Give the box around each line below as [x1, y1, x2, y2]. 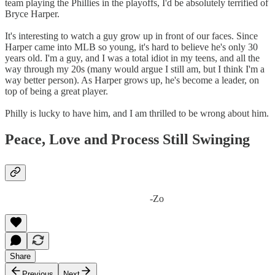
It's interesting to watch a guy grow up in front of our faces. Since [5, 30, 258, 41]
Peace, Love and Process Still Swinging [5, 131, 265, 147]
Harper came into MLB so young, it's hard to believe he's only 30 [5, 41, 258, 52]
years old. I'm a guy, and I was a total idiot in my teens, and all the [5, 52, 260, 63]
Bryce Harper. [5, 8, 60, 19]
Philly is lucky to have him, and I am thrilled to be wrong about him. [5, 107, 269, 118]
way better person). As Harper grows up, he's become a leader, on [5, 74, 259, 85]
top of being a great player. [5, 85, 108, 96]
